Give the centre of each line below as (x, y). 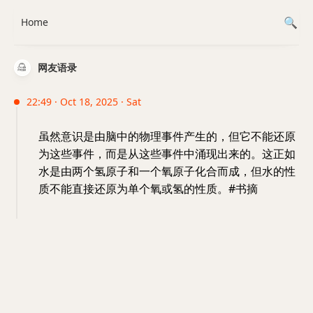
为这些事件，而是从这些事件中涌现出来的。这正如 (167, 154)
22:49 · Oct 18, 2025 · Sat (84, 102)
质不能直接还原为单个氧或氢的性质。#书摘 (148, 189)
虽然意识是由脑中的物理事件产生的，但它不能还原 (167, 136)
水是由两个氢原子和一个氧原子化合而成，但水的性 (167, 171)
